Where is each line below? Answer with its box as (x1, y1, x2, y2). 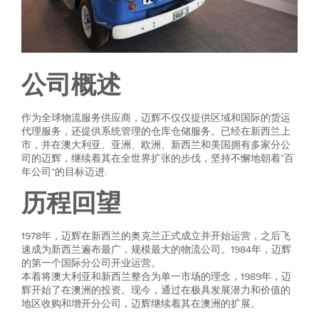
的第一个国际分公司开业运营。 (21, 257, 161, 270)
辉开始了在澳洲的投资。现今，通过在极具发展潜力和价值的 (21, 284, 291, 297)
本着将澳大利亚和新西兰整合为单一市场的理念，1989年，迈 (21, 271, 291, 283)
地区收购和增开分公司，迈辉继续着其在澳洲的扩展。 (21, 298, 261, 310)
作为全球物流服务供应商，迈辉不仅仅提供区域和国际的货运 (21, 112, 291, 125)
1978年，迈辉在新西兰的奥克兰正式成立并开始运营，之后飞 (21, 230, 291, 243)
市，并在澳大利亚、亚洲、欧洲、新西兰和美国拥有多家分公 (21, 139, 291, 152)
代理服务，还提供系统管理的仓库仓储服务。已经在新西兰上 (21, 125, 291, 138)
